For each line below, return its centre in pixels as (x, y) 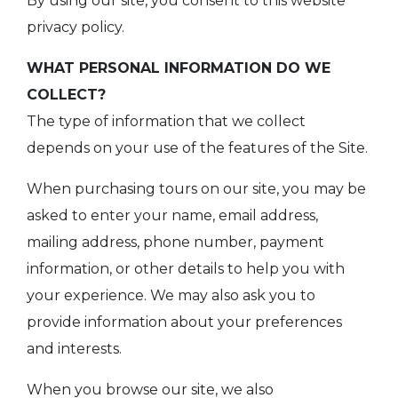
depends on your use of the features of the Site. (197, 148)
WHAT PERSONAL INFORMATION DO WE (179, 68)
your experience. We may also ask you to (171, 296)
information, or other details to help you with (186, 269)
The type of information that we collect (166, 122)
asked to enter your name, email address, (172, 216)
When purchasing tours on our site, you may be (196, 189)
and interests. (74, 349)
